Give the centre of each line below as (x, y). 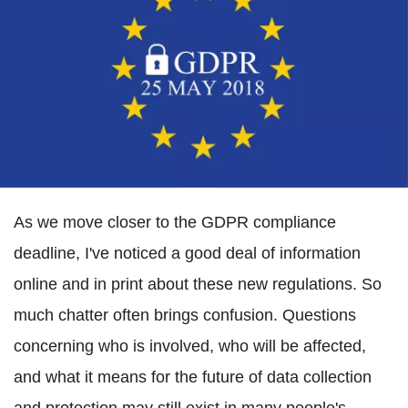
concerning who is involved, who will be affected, (190, 347)
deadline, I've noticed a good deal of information (187, 254)
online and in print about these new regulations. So (198, 285)
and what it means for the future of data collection (193, 377)
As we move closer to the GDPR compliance (175, 223)
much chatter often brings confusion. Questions (185, 316)
